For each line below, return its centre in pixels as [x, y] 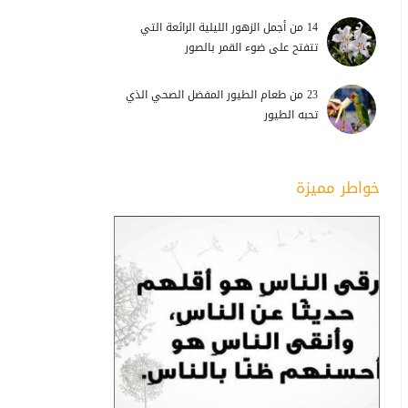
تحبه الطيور [291, 115]
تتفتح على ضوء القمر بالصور [251, 48]
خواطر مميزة [338, 188]
